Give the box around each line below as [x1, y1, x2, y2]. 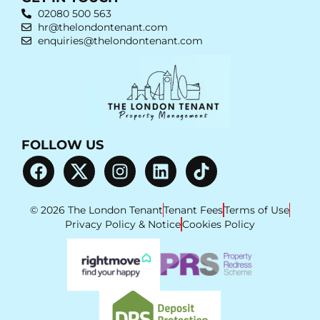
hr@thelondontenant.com [37, 21, 168, 33]
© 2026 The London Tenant [29, 204, 163, 216]
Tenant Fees [164, 204, 224, 216]
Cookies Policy [181, 219, 255, 231]
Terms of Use [224, 204, 289, 216]
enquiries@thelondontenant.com [37, 34, 203, 46]
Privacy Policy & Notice [65, 219, 181, 231]
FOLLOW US [21, 137, 104, 153]
